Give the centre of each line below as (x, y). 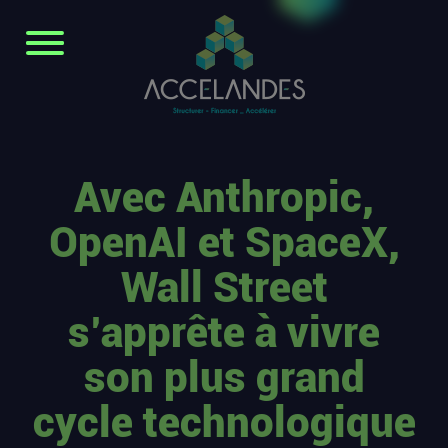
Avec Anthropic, (224, 197)
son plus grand (224, 377)
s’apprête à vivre (224, 332)
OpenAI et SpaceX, (224, 242)
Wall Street (224, 287)
